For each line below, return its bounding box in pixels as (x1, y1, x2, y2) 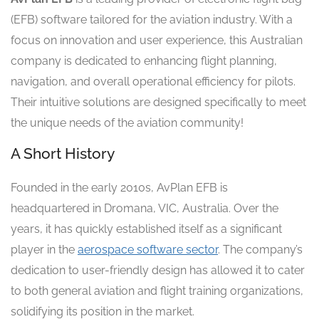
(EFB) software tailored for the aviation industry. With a (11, 12, 293, 26)
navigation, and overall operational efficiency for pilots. (11, 74, 296, 88)
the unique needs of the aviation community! (11, 115, 244, 130)
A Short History (11, 144, 115, 162)
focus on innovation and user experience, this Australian (11, 33, 303, 47)
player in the (11, 242, 78, 256)
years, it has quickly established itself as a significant (11, 221, 282, 236)
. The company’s (218, 242, 303, 256)
